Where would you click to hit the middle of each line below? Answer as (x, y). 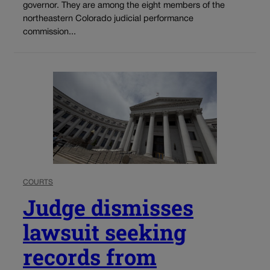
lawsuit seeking (105, 232)
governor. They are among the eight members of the (124, 5)
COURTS (38, 183)
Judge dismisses (108, 208)
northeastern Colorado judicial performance (108, 19)
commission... (49, 32)
